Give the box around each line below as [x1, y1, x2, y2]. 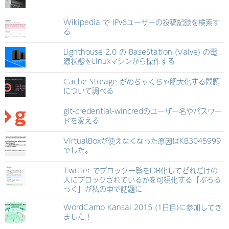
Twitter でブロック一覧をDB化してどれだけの [63, 165, 218, 176]
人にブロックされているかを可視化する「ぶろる [63, 174, 221, 186]
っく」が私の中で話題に [63, 183, 142, 195]
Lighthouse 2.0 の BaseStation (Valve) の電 [63, 46, 217, 58]
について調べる [63, 85, 113, 97]
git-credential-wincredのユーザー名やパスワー [63, 105, 222, 117]
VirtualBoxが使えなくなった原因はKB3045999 [63, 135, 221, 147]
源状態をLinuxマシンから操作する [63, 55, 175, 67]
